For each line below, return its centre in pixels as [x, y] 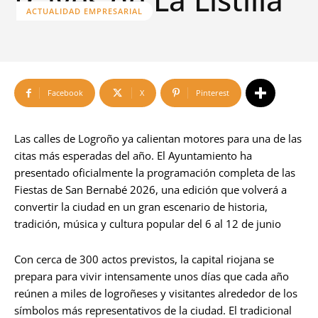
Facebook [65, 93]
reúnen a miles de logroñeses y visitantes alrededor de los [156, 293]
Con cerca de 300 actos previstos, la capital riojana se [144, 259]
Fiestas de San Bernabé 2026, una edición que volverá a [150, 190]
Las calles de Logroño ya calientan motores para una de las [158, 138]
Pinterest [213, 93]
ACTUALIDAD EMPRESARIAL [84, 11]
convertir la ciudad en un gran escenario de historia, [141, 207]
